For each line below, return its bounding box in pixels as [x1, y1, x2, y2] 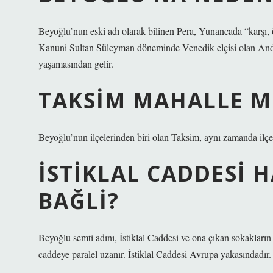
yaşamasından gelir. [38, 57, 113, 70]
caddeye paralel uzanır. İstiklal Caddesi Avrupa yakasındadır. [38, 247, 271, 260]
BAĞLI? [38, 186, 119, 215]
